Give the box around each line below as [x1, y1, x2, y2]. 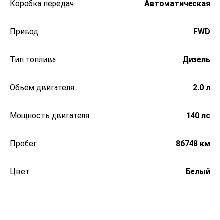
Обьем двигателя [10, 83, 74, 93]
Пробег [10, 139, 37, 149]
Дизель [182, 55, 210, 65]
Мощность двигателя [10, 111, 89, 121]
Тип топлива [10, 55, 56, 65]
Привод [10, 27, 38, 37]
